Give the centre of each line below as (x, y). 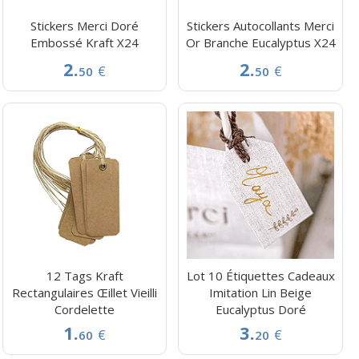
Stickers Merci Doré (85, 25)
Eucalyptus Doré (260, 309)
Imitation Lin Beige (261, 292)
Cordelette (85, 309)
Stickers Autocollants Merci (261, 25)
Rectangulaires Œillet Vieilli (85, 292)
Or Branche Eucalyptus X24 (260, 42)
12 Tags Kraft (85, 275)
